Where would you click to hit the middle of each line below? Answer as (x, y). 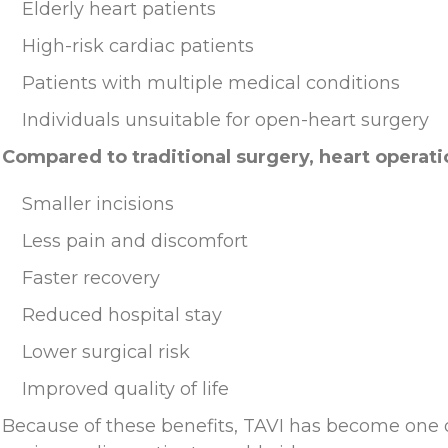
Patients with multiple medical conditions (211, 82)
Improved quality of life (125, 388)
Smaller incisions (98, 203)
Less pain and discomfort (135, 240)
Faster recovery (91, 277)
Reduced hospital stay (122, 314)
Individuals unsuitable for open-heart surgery (225, 119)
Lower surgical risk (106, 351)
